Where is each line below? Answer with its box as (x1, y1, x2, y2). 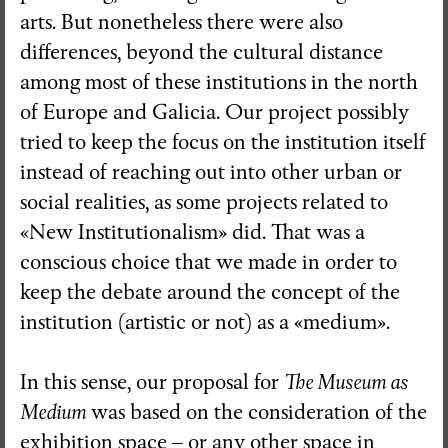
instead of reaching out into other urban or (20, 159, 402, 185)
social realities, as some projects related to (20, 189, 388, 215)
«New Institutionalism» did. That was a (20, 219, 365, 245)
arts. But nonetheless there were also (20, 9, 343, 35)
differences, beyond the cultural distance (20, 39, 383, 65)
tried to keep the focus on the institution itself (20, 129, 426, 155)
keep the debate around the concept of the (20, 279, 400, 305)
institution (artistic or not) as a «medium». (20, 309, 390, 335)
